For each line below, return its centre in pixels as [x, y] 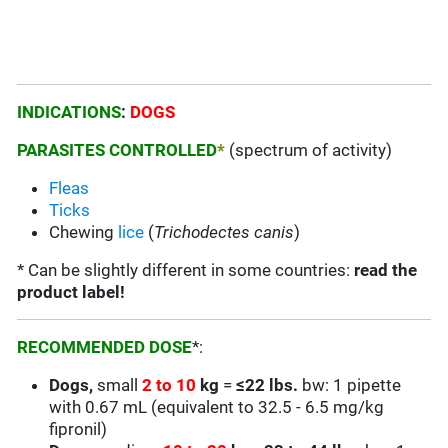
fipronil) [78, 429]
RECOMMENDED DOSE [105, 347]
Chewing [84, 232]
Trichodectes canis [224, 232]
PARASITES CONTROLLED [117, 150]
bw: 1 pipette [352, 385]
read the [386, 270]
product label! [71, 292]
